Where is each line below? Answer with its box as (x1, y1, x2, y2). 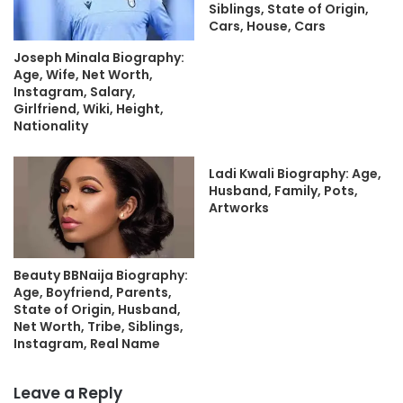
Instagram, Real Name (13, 334, 160, 353)
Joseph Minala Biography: (13, 48, 184, 67)
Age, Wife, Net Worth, (13, 65, 153, 84)
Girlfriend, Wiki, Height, (13, 99, 164, 118)
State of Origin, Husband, (13, 300, 181, 318)
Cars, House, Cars (209, 16, 326, 35)
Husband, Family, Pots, (209, 181, 358, 200)
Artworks (209, 198, 269, 217)
